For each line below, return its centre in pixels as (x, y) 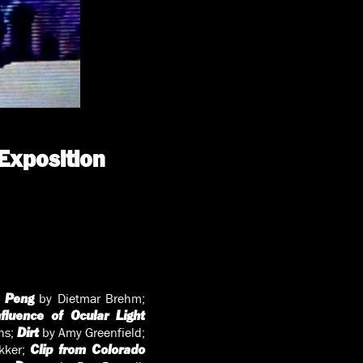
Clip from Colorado (88, 350)
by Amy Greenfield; (92, 333)
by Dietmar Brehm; (90, 299)
